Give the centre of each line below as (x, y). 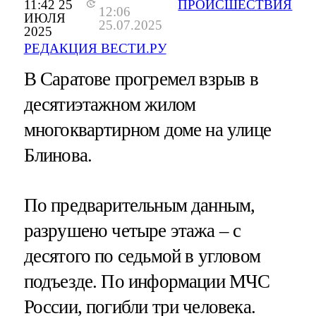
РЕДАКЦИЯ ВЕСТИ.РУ (95, 49)
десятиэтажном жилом (110, 105)
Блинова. (58, 156)
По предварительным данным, (139, 206)
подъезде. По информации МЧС (147, 282)
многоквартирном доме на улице (147, 130)
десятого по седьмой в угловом (142, 256)
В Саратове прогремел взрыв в (141, 79)
